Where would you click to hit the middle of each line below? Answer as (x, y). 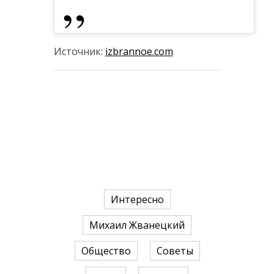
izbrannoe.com (139, 51)
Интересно (137, 199)
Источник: (79, 51)
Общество (106, 251)
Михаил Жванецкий (137, 225)
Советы (175, 251)
